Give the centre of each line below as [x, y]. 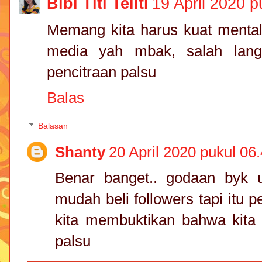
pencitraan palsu [101, 72]
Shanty [80, 152]
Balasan [53, 126]
